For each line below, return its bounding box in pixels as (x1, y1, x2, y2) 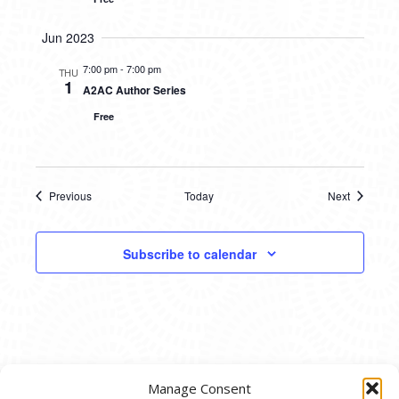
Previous (48, 188, 92, 203)
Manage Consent (148, 379, 251, 397)
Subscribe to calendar (123, 245, 256, 264)
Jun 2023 (42, 28, 94, 46)
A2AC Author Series (82, 82, 186, 98)
